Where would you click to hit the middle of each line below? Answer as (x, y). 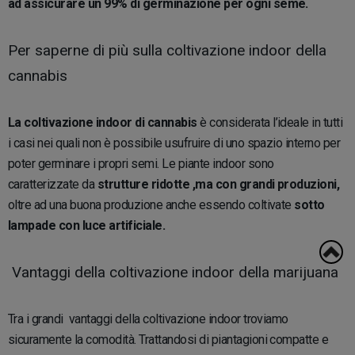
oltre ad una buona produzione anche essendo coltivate (151, 204)
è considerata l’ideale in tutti (270, 122)
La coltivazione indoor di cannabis (103, 122)
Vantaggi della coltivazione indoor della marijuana (173, 272)
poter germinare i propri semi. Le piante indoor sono (141, 163)
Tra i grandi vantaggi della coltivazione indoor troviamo (148, 319)
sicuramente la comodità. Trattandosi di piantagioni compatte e (168, 339)
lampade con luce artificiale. (88, 225)
